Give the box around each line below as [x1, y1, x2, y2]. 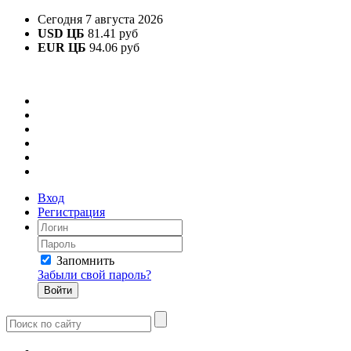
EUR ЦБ [38, 41, 86, 54]
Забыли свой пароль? [38, 268, 151, 281]
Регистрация [38, 205, 105, 219]
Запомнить [56, 254, 114, 267]
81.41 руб [85, 27, 138, 40]
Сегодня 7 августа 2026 [38, 13, 163, 26]
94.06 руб [86, 41, 139, 54]
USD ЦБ [38, 27, 85, 40]
